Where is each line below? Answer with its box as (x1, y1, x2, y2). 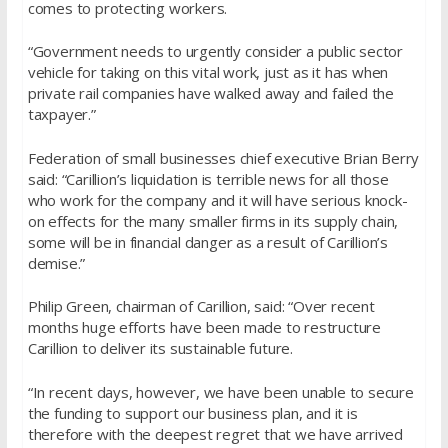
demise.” (27, 252, 86, 273)
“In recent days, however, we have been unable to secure (27, 381, 414, 402)
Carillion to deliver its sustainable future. (27, 338, 293, 358)
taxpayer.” (27, 104, 96, 124)
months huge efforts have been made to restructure (27, 317, 381, 337)
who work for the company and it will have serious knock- (27, 189, 408, 210)
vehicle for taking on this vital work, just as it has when (27, 62, 389, 82)
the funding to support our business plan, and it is (27, 402, 358, 423)
